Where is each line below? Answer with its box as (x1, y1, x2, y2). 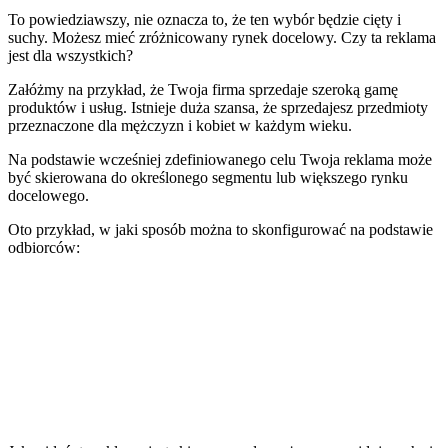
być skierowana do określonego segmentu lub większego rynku (8, 168, 408, 186)
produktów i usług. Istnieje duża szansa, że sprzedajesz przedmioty (8, 98, 428, 116)
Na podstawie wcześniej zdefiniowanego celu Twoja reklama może (8, 150, 432, 168)
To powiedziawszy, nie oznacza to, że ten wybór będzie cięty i (8, 10, 401, 28)
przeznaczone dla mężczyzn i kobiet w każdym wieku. (8, 116, 352, 134)
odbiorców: (8, 238, 80, 256)
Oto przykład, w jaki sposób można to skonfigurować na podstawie (8, 220, 433, 238)
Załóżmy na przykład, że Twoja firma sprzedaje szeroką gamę (8, 80, 398, 98)
